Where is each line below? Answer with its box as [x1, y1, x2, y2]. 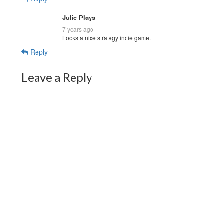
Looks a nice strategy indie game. [62, 33, 151, 42]
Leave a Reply [21, 70, 92, 84]
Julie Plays [62, 12, 95, 22]
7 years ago [62, 24, 93, 33]
